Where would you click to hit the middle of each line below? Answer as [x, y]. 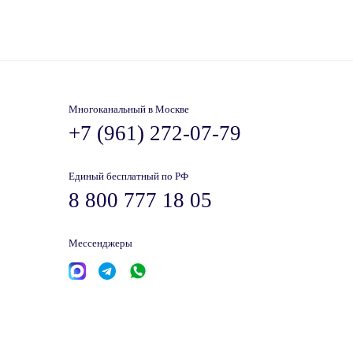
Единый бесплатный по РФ [128, 176]
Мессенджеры [100, 243]
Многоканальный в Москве [129, 110]
